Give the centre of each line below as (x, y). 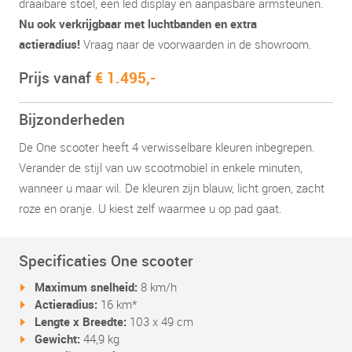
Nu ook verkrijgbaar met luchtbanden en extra (138, 24)
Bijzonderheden (72, 119)
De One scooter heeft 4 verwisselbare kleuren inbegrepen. (167, 147)
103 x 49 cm (160, 321)
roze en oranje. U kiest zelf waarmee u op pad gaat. (150, 208)
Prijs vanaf (57, 78)
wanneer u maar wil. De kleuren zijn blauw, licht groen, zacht (172, 188)
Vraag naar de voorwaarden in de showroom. (196, 44)
